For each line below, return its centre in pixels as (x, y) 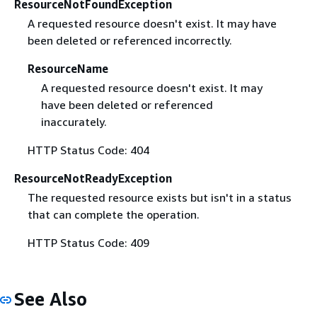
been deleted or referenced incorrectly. (129, 40)
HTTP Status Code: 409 (88, 242)
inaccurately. (74, 121)
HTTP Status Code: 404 (88, 150)
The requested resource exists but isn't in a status (159, 197)
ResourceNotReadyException (93, 178)
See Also (51, 299)
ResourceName (68, 68)
